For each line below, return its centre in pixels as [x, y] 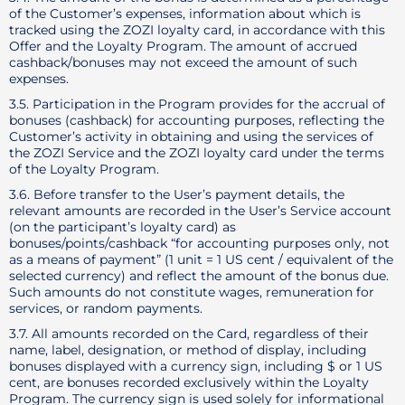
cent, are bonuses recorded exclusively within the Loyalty [189, 382]
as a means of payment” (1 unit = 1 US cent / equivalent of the [201, 259]
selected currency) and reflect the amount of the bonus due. [199, 276]
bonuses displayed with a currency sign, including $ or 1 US [196, 366]
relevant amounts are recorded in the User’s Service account [200, 211]
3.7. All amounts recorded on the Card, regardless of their [189, 334]
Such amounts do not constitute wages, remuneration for [192, 292]
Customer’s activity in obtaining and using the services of [191, 137]
